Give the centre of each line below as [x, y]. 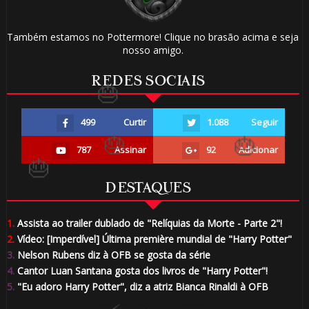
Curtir [134, 122]
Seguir [264, 122]
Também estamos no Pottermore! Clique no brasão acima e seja [153, 37]
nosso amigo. [153, 50]
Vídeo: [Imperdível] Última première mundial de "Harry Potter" [153, 239]
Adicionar [258, 150]
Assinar [130, 150]
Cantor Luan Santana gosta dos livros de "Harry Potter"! [141, 270]
